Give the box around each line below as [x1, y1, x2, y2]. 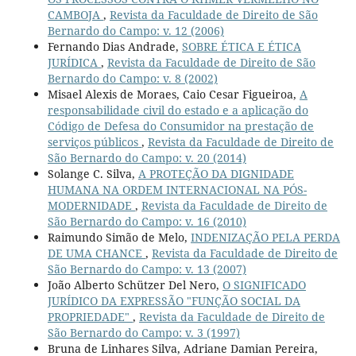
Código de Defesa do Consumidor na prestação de [47, 118, 314, 133]
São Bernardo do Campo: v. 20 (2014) [47, 149, 246, 165]
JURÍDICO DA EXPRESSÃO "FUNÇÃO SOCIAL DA [47, 292, 300, 308]
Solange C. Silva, [47, 165, 138, 181]
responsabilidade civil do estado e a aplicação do [47, 102, 308, 118]
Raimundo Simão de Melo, [47, 229, 191, 245]
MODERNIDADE [47, 197, 135, 213]
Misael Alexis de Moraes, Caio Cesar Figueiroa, [47, 86, 300, 102]
